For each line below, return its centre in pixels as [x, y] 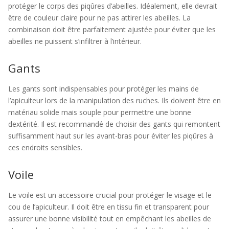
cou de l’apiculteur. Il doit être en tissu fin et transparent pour [109, 207]
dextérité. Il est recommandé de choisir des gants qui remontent [114, 124]
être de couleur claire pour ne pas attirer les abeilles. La [99, 18]
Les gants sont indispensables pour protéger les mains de [104, 89]
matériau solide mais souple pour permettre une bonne [100, 112]
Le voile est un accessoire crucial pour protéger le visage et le [110, 195]
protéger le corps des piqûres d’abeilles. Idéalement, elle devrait [113, 6]
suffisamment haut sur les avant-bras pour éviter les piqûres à [111, 136]
